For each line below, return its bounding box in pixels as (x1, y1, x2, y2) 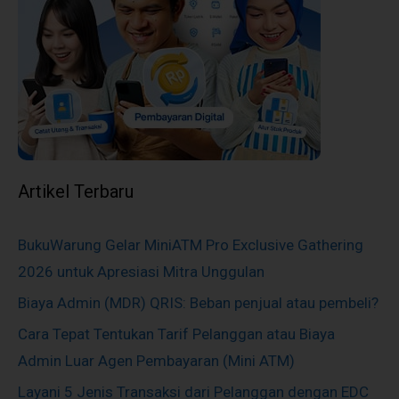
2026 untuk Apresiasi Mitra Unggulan (18, 262, 265, 281)
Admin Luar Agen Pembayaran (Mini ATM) (18, 351, 295, 370)
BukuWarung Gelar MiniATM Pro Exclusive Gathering (18, 235, 363, 254)
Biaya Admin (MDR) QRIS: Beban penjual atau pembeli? (18, 293, 379, 312)
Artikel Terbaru (18, 180, 134, 202)
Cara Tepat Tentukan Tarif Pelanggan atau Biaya (18, 324, 335, 343)
